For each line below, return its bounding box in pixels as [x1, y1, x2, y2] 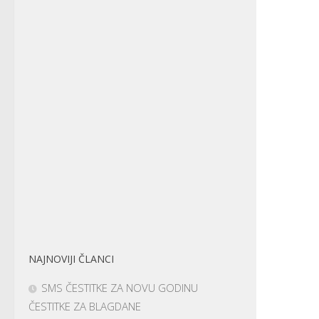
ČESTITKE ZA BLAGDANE [28, 298, 141, 313]
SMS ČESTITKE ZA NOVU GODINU [41, 280, 198, 295]
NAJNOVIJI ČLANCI [28, 251, 114, 266]
